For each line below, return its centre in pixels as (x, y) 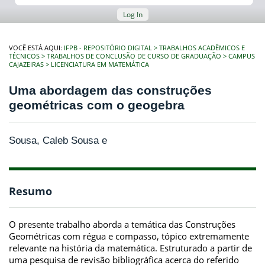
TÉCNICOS (24, 56)
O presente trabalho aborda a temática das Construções (122, 224)
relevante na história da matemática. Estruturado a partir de (130, 248)
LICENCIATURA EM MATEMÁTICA (100, 64)
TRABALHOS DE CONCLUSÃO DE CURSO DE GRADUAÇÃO (134, 56)
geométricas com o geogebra (97, 105)
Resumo (30, 191)
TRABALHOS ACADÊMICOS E (202, 48)
